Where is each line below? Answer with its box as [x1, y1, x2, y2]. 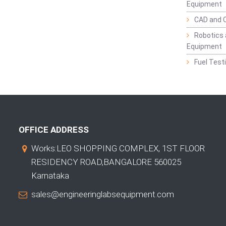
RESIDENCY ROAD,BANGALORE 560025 [31, 156, 181, 167]
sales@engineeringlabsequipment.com [31, 189, 174, 199]
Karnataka [31, 170, 69, 181]
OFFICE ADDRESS [19, 124, 89, 135]
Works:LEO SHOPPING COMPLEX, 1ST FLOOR [31, 143, 205, 153]
